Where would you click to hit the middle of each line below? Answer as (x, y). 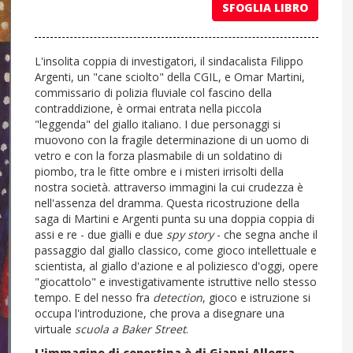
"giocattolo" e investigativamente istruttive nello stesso (176, 281)
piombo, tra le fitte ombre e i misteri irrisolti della (159, 171)
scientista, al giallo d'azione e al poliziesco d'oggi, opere (176, 266)
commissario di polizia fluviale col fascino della (153, 92)
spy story (190, 234)
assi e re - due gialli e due (100, 234)
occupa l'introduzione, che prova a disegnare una (160, 313)
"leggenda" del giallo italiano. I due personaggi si (158, 124)
